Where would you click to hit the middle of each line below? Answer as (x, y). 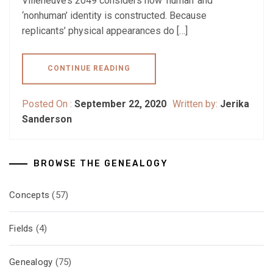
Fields (21, 229)
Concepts (29, 195)
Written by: (196, 104)
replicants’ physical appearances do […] (105, 31)
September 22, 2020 (120, 104)
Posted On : (48, 104)
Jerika (235, 104)
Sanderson (47, 119)
